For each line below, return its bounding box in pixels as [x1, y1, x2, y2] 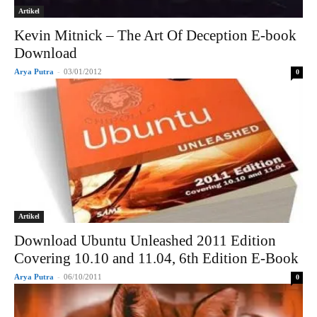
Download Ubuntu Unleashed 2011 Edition [14, 231, 276, 249]
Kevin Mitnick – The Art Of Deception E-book [14, 26, 296, 44]
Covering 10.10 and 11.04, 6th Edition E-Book [14, 249, 299, 267]
